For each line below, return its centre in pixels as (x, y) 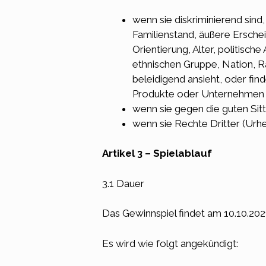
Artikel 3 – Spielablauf (157, 153)
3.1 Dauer (123, 183)
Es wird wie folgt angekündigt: (170, 243)
